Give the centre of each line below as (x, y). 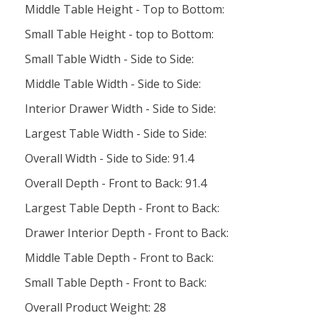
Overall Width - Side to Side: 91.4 (109, 158)
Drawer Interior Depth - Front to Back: (127, 233)
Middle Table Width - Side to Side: (113, 84)
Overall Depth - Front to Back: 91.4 (116, 183)
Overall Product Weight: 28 (95, 307)
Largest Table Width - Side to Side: (116, 133)
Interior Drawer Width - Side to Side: (120, 109)
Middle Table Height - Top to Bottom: (125, 9)
